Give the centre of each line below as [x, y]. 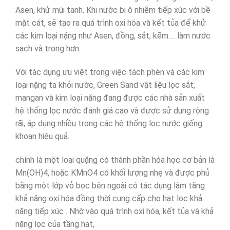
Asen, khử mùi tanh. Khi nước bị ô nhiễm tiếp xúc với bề [113, 10]
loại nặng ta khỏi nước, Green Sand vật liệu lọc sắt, [105, 85]
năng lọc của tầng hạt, [55, 224]
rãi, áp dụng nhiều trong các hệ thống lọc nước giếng [109, 123]
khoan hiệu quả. [42, 136]
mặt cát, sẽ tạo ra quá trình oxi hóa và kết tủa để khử [111, 23]
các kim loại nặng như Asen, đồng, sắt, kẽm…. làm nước [113, 36]
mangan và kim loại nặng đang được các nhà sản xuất [110, 98]
